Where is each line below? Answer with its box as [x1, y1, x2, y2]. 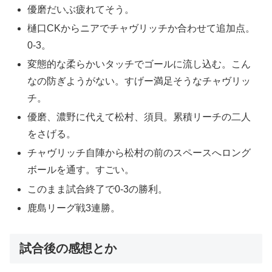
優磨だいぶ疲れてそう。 [27, 4, 135, 15]
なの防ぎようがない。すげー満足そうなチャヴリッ [27, 75, 251, 86]
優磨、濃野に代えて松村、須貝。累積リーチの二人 [27, 112, 251, 123]
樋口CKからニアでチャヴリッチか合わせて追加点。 [27, 22, 256, 33]
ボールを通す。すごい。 [27, 165, 135, 175]
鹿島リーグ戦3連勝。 [27, 202, 121, 213]
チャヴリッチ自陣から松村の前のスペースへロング [27, 148, 251, 158]
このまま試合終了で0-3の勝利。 [27, 183, 168, 194]
